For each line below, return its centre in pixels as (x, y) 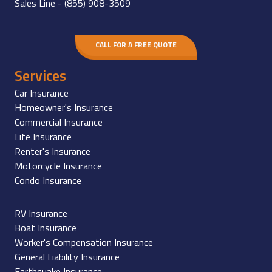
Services (40, 75)
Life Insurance (43, 136)
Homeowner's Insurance (64, 107)
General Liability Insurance (67, 257)
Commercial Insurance (59, 122)
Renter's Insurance (53, 151)
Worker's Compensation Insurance (84, 242)
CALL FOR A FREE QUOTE (136, 45)
